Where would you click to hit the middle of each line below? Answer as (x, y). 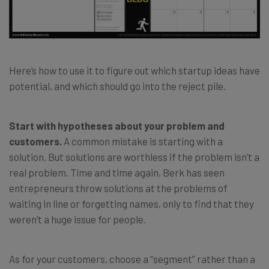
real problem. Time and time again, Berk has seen (117, 173)
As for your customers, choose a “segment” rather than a (132, 259)
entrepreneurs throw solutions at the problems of (118, 188)
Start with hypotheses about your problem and (117, 126)
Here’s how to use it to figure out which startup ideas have (134, 71)
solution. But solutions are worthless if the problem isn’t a (134, 157)
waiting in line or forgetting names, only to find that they (131, 204)
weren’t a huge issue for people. (77, 219)
